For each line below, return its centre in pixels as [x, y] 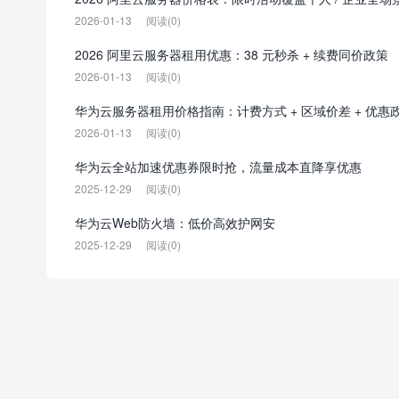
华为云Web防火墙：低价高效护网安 [175, 223]
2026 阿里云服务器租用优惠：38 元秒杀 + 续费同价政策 [232, 54]
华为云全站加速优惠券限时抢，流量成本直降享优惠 [218, 167]
